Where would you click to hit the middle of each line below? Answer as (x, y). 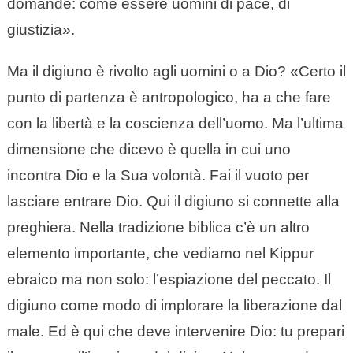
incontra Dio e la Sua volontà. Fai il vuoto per (158, 176)
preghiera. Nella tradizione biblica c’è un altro (158, 228)
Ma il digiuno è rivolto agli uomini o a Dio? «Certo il (176, 72)
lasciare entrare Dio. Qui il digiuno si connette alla (173, 202)
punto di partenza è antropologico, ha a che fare (169, 98)
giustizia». (41, 30)
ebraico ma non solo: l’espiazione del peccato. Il (169, 280)
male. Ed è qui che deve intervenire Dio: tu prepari (175, 332)
